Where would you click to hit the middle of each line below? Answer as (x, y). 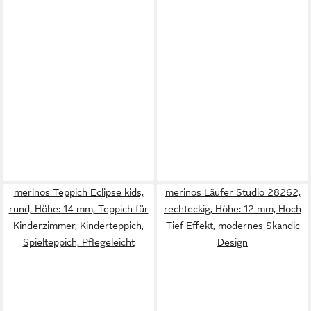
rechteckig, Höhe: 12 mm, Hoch (233, 209)
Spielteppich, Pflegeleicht (78, 242)
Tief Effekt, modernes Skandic (233, 226)
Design (233, 242)
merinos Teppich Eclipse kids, (78, 192)
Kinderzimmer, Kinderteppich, (78, 226)
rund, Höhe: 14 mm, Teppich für (78, 209)
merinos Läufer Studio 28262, (233, 192)
